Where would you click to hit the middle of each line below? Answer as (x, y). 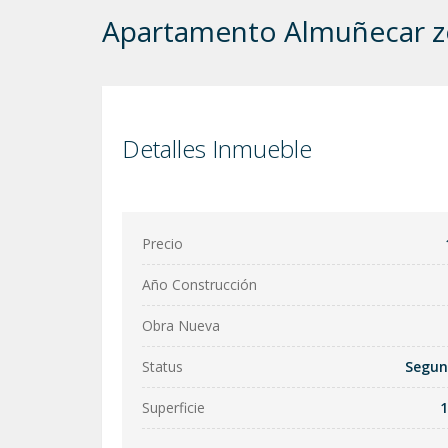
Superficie (173, 407)
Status (162, 366)
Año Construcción (199, 284)
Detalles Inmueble (217, 148)
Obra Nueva (181, 325)
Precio (162, 243)
